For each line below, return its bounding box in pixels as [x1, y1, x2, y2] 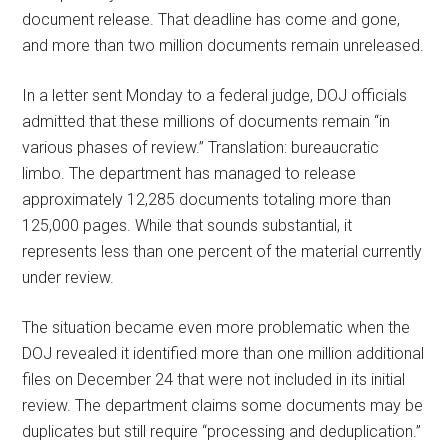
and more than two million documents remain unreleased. [22, 35, 425, 55]
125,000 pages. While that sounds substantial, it [22, 215, 353, 235]
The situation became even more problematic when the [22, 317, 411, 337]
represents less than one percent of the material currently [22, 241, 423, 261]
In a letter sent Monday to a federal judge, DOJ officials [22, 85, 408, 105]
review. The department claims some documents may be [22, 395, 424, 415]
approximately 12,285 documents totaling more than [22, 189, 392, 209]
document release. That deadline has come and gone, [22, 9, 401, 29]
